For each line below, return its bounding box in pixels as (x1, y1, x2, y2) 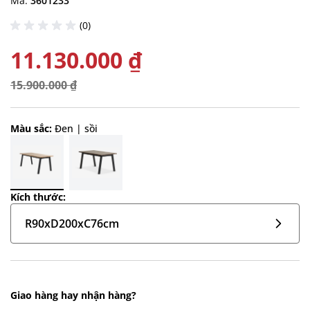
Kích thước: (10, 190, 66, 203)
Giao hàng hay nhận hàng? (10, 289, 136, 302)
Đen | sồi (55, 122, 98, 135)
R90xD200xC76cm (25, 216, 119, 231)
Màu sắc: (10, 122, 55, 135)
